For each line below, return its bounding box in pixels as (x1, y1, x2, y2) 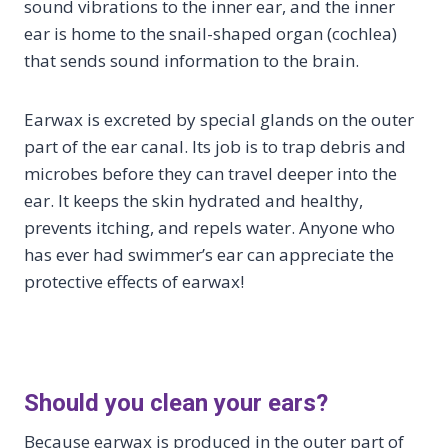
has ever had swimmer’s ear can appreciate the (24, 243, 394, 266)
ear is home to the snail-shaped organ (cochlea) (24, 22, 397, 45)
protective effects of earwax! (24, 270, 244, 293)
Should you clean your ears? (24, 389, 328, 417)
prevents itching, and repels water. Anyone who (24, 216, 395, 239)
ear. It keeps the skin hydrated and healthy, (24, 189, 363, 212)
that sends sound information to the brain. (24, 49, 359, 72)
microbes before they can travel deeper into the (24, 162, 397, 185)
